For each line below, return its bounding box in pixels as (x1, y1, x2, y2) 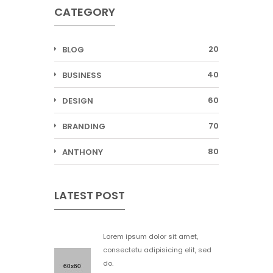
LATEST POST (54, 188, 125, 203)
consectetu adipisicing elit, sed (103, 245, 211, 255)
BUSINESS (62, 69, 102, 81)
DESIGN (62, 95, 93, 107)
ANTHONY (62, 146, 103, 158)
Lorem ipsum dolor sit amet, (103, 232, 198, 241)
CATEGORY (54, 4, 115, 19)
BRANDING (62, 121, 105, 132)
